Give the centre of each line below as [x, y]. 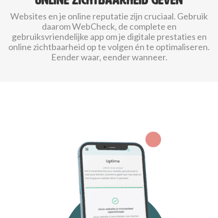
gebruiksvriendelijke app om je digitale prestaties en [109, 36]
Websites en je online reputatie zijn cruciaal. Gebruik [109, 16]
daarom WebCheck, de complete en [109, 26]
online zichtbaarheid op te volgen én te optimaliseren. [109, 47]
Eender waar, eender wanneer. [109, 57]
